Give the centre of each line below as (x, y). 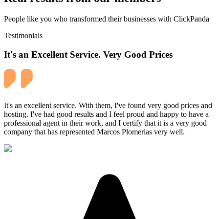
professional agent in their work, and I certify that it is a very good (105, 123)
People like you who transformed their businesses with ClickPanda (107, 19)
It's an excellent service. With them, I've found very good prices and (108, 106)
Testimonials (23, 35)
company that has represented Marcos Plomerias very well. (94, 132)
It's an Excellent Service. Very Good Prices (88, 54)
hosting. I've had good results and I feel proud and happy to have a (106, 114)
